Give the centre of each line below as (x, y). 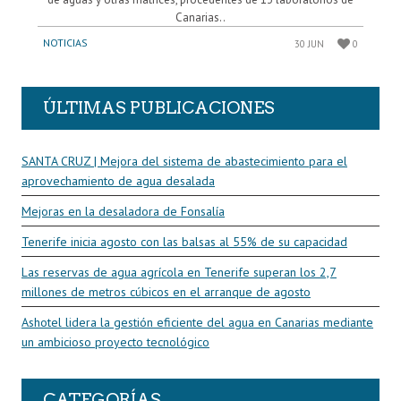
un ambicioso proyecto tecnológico (115, 341)
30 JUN (310, 43)
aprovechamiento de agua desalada (118, 180)
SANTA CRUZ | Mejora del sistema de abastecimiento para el (184, 161)
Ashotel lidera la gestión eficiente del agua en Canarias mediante (197, 322)
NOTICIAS (65, 42)
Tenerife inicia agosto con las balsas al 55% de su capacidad (184, 241)
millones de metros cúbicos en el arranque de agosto (166, 291)
